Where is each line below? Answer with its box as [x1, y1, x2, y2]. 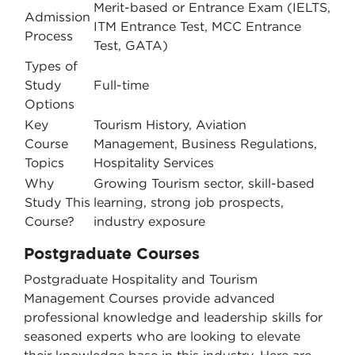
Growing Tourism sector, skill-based [94, 176, 315, 190]
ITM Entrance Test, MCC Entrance [94, 19, 301, 33]
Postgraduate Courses [24, 244, 204, 262]
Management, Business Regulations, [94, 136, 317, 151]
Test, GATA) [94, 38, 168, 52]
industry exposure [94, 214, 205, 228]
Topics [25, 155, 64, 170]
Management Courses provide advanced [24, 291, 275, 305]
